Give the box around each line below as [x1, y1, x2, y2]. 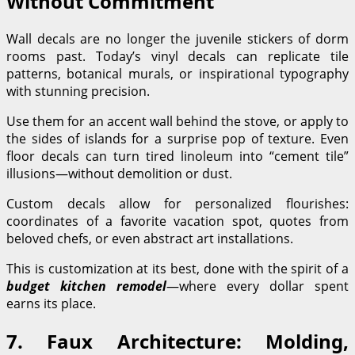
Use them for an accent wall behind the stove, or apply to [6, 112, 349, 130]
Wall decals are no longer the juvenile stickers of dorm [6, 29, 349, 48]
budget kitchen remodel [6, 277, 166, 295]
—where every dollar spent [166, 277, 349, 295]
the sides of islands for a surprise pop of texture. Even [6, 129, 349, 147]
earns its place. [6, 294, 96, 312]
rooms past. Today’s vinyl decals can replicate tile [6, 47, 349, 65]
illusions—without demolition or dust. [6, 164, 232, 182]
